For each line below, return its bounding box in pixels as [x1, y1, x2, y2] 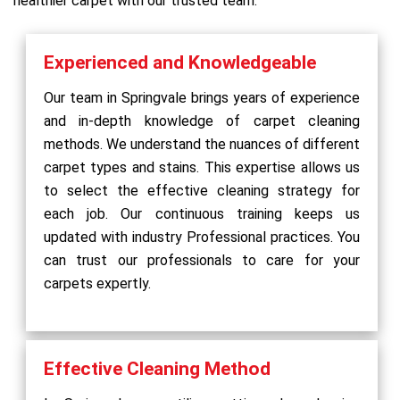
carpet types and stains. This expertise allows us [44, 158, 360, 176]
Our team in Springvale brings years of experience [44, 88, 360, 106]
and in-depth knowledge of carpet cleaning [44, 112, 360, 129]
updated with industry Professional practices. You [44, 228, 360, 246]
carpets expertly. [44, 274, 151, 292]
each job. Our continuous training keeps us [44, 204, 360, 222]
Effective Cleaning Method [44, 357, 271, 379]
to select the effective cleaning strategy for [44, 181, 360, 199]
